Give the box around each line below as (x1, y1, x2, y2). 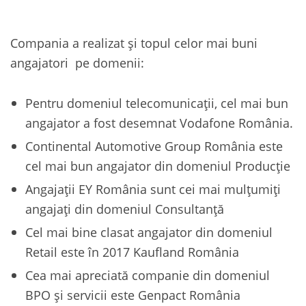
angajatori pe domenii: (10, 54, 144, 72)
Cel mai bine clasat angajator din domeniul (25, 223, 273, 241)
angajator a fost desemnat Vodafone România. (25, 114, 293, 132)
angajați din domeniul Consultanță (25, 200, 224, 218)
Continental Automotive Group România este (25, 137, 283, 155)
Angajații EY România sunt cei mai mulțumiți (25, 180, 281, 198)
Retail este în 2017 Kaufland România (25, 243, 239, 261)
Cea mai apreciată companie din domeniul (25, 266, 270, 284)
